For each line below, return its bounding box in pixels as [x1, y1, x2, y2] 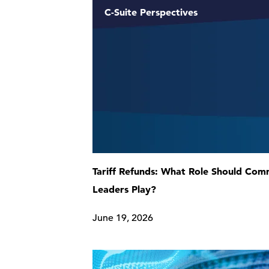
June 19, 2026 [92, 212, 154, 224]
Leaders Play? [92, 183, 157, 195]
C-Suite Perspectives [104, 6, 198, 18]
